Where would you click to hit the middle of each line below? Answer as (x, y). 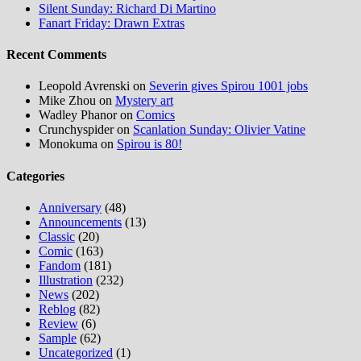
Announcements (80, 222)
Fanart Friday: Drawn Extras (112, 23)
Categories (35, 176)
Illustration (66, 280)
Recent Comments (56, 55)
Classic (57, 236)
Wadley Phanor (78, 115)
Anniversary (70, 207)
